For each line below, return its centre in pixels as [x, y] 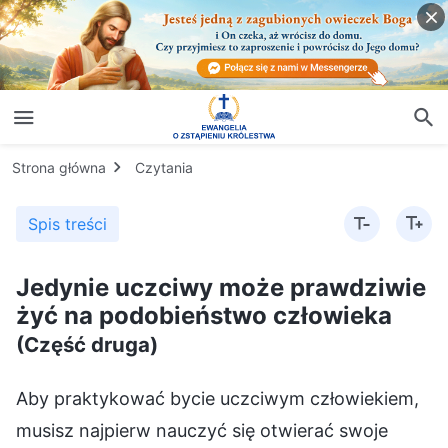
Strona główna [59, 167]
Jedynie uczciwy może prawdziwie [221, 287]
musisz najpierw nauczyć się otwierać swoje [202, 430]
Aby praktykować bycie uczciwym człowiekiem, [217, 398]
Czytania [164, 167]
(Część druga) [87, 344]
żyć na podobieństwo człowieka [204, 315]
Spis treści [67, 223]
